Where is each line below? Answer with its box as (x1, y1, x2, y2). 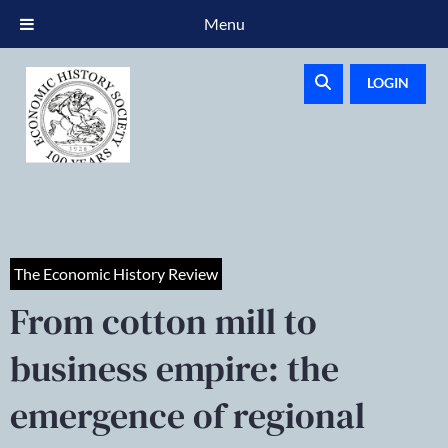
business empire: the (10, 344, 339, 393)
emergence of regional (10, 391, 365, 440)
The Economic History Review (14, 264, 218, 283)
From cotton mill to (10, 297, 317, 346)
